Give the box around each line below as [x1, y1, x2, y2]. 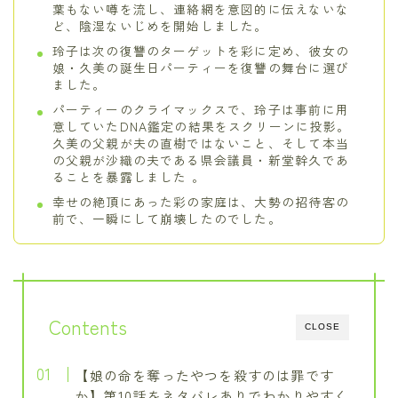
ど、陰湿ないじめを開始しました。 [52, 17, 268, 36]
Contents [49, 313, 127, 341]
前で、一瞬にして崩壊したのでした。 [52, 210, 282, 228]
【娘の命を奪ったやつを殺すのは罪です [75, 365, 334, 386]
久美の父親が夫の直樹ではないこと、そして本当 [52, 134, 349, 153]
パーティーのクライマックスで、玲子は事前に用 [52, 100, 349, 119]
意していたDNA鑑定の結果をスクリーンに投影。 [52, 117, 351, 136]
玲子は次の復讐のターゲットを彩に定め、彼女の [52, 42, 349, 60]
